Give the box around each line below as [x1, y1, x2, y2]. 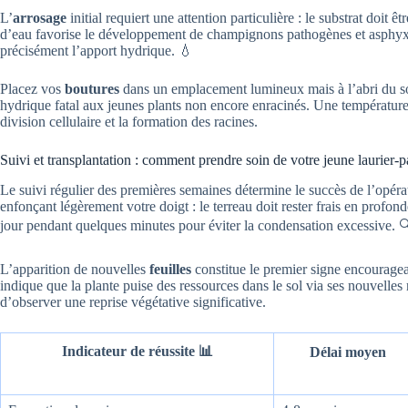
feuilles [149, 260, 191, 277]
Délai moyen [310, 343, 386, 360]
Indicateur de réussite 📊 [61, 342, 213, 359]
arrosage [13, 9, 66, 25]
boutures [65, 80, 119, 97]
